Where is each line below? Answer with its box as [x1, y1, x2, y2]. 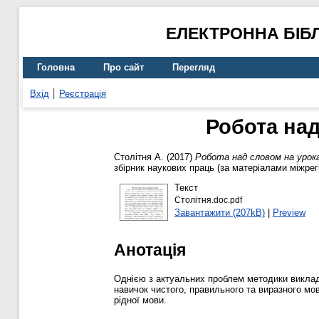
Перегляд [172, 62, 215, 73]
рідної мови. [114, 294, 167, 305]
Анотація [114, 240, 186, 259]
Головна [37, 62, 75, 73]
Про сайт [103, 62, 144, 73]
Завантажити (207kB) [174, 206, 265, 218]
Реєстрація [59, 88, 106, 99]
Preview [272, 206, 305, 218]
